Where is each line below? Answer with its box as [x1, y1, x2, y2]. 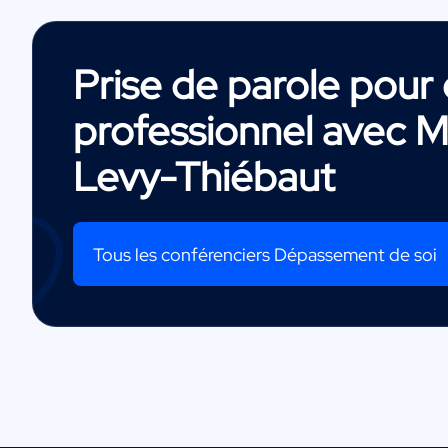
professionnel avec [73, 104, 415, 157]
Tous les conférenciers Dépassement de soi [93, 242, 437, 266]
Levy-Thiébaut [73, 150, 335, 203]
